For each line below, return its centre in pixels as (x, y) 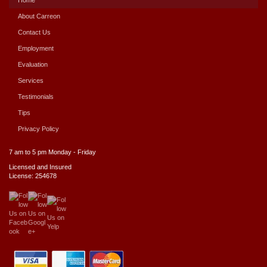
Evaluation (33, 64)
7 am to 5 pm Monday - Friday (52, 152)
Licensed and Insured (40, 167)
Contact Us (34, 32)
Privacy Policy (38, 128)
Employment (36, 48)
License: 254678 (33, 176)
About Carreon (39, 16)
